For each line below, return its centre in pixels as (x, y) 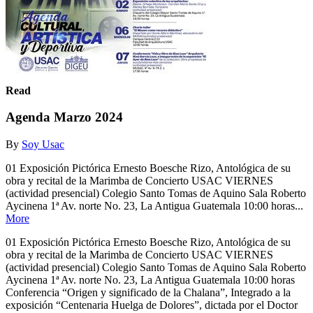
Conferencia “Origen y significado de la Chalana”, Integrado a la (148, 292)
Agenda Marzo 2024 (64, 117)
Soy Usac (43, 144)
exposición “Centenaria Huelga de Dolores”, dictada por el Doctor (152, 305)
